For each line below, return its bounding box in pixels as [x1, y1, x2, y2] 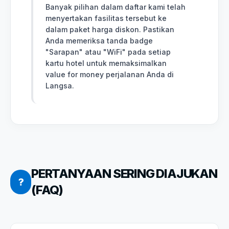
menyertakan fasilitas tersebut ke [45, 13, 167, 22]
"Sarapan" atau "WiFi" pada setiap [45, 47, 171, 56]
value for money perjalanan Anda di [45, 70, 174, 79]
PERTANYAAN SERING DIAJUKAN [31, 166, 217, 181]
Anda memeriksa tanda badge [45, 36, 153, 45]
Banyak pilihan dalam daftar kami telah [45, 2, 186, 11]
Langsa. [45, 81, 74, 90]
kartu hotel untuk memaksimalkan [45, 58, 167, 67]
